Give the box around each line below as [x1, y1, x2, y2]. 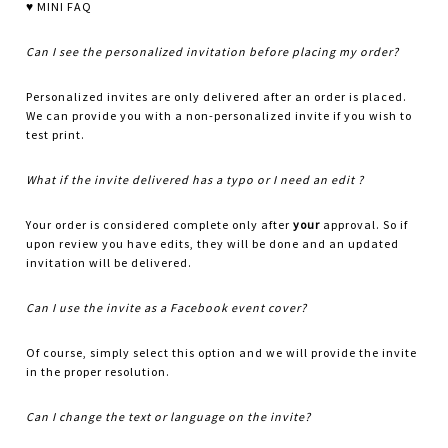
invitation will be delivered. [26, 255, 193, 271]
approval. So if [320, 217, 409, 233]
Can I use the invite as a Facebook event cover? [26, 300, 308, 316]
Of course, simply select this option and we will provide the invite [26, 345, 418, 361]
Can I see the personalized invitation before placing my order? [26, 44, 400, 60]
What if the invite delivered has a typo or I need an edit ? [26, 172, 365, 188]
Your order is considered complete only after [26, 217, 294, 233]
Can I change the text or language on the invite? [26, 409, 312, 425]
